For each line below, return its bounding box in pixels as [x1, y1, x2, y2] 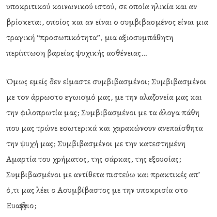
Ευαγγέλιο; [6, 200, 37, 211]
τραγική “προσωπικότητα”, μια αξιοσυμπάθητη [6, 31, 174, 43]
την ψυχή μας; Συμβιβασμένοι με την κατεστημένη [6, 138, 186, 149]
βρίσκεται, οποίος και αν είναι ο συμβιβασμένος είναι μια [6, 16, 209, 28]
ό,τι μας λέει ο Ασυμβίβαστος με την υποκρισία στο [6, 184, 188, 196]
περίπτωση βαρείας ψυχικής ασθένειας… [6, 47, 147, 59]
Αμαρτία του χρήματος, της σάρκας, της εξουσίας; [6, 153, 182, 165]
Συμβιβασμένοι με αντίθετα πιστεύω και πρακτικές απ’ [6, 169, 201, 180]
